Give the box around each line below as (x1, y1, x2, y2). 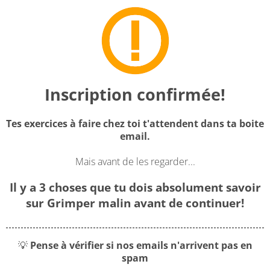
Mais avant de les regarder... (75, 155, 195, 168)
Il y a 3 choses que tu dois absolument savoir (9, 180, 261, 195)
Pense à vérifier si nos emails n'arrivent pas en (30, 239, 253, 252)
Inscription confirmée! (45, 83, 225, 105)
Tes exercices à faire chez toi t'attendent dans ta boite (6, 117, 264, 130)
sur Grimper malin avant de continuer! (26, 195, 244, 211)
